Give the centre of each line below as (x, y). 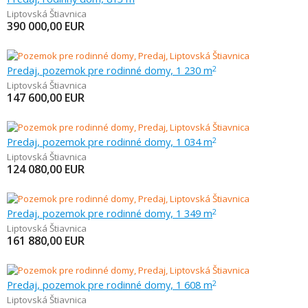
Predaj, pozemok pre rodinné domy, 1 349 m (110, 213)
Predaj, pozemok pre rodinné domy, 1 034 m (110, 142)
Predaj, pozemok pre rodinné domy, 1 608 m (110, 285)
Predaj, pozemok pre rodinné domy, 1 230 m (110, 70)
